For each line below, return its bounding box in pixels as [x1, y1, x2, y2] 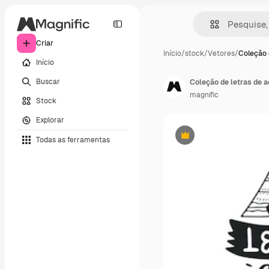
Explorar [36, 115, 64, 125]
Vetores [208, 49, 235, 58]
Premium [184, 134, 216, 145]
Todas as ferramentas [36, 134, 110, 145]
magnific [190, 90, 219, 100]
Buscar [36, 76, 60, 86]
